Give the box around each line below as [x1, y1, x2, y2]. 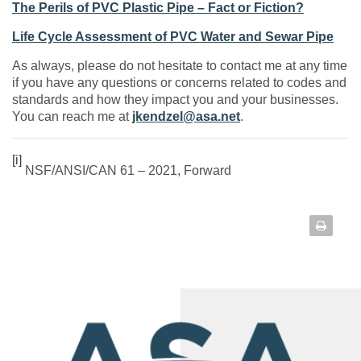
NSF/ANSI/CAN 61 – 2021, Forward [22, 163, 231, 177]
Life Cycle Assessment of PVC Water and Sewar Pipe [12, 29, 334, 44]
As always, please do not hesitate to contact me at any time [12, 58, 347, 73]
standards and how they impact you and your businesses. [12, 92, 342, 106]
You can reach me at [12, 109, 132, 123]
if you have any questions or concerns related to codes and [12, 75, 346, 89]
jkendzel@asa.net [132, 109, 240, 123]
